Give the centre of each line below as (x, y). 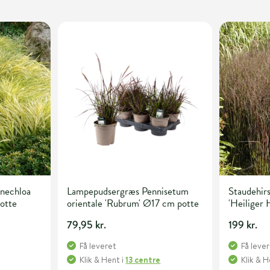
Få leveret (98, 246)
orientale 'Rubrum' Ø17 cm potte (133, 204)
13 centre (143, 260)
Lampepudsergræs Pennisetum (128, 192)
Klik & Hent (100, 260)
